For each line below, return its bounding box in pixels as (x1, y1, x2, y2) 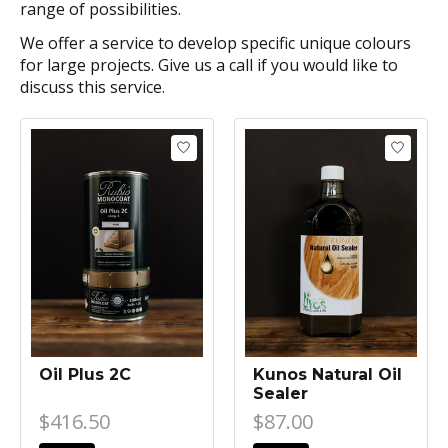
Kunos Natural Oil (252, 365, 402, 385)
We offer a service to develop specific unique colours (20, 31, 411, 54)
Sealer (252, 384, 308, 404)
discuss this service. (20, 75, 169, 98)
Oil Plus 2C (39, 365, 131, 385)
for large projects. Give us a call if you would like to (20, 53, 398, 76)
